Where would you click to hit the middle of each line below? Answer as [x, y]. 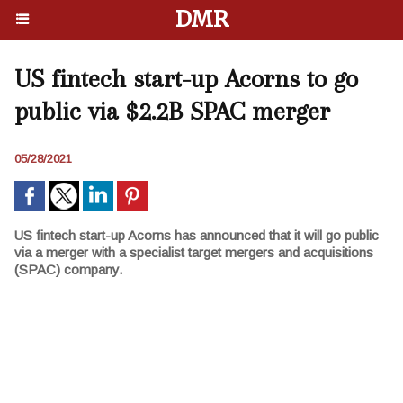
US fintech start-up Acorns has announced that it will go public [197, 235]
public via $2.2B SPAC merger [172, 111]
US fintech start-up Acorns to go [186, 79]
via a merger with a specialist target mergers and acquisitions [194, 252]
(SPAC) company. [68, 269]
